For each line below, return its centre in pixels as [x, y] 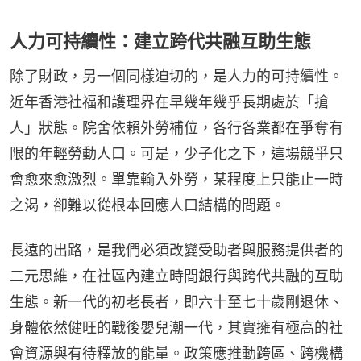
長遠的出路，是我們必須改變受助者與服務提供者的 [176, 250]
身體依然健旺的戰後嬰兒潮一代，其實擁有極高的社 [176, 327]
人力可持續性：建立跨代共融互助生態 [160, 41]
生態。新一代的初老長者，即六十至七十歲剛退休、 [176, 301]
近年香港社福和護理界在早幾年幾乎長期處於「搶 [169, 102]
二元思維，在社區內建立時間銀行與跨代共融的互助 [176, 276]
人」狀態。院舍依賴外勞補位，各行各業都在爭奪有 [176, 127]
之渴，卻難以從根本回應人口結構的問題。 [147, 205]
